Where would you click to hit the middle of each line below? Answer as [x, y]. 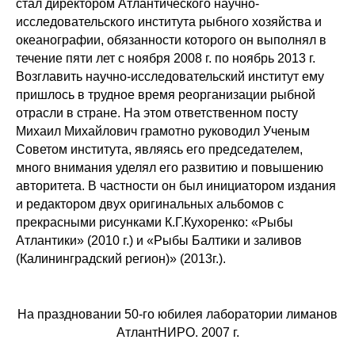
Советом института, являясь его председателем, [159, 149]
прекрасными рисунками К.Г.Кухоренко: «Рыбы [155, 222]
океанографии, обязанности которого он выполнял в [171, 40]
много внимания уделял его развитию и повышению [170, 168]
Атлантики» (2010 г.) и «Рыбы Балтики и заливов [159, 240]
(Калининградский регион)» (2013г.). [121, 259]
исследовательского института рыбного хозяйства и [169, 22]
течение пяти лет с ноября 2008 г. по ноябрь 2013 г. [166, 58]
